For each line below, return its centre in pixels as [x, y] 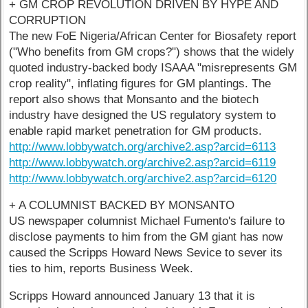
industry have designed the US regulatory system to [143, 115]
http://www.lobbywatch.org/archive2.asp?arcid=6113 [143, 146]
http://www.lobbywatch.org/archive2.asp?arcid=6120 [143, 178]
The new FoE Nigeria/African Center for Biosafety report [153, 36]
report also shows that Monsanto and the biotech [134, 99]
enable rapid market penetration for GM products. [136, 131]
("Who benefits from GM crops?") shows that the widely [152, 52]
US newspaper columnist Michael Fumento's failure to [147, 221]
